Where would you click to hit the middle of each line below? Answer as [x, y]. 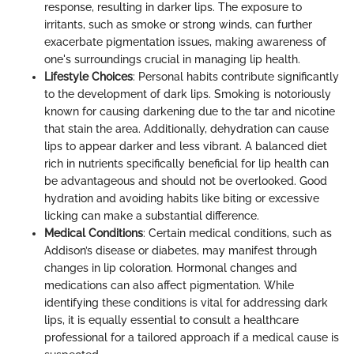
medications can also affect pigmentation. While [169, 285]
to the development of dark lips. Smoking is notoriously [188, 94]
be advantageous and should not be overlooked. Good [186, 181]
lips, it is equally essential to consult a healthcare [171, 320]
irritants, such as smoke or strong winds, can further [178, 24]
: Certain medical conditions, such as [237, 233]
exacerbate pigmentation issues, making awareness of [185, 41]
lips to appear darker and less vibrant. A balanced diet [186, 146]
